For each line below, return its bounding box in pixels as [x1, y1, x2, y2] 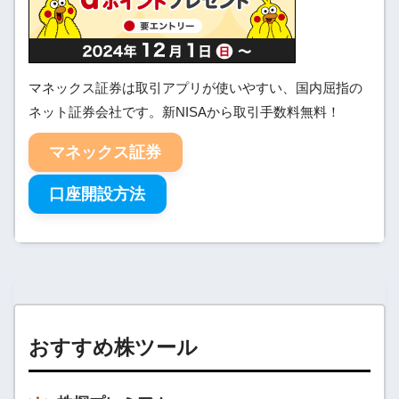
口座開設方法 [49, 185, 146, 204]
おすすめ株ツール [28, 336, 198, 360]
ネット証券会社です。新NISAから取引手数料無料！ [28, 104, 340, 119]
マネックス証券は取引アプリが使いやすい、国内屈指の [28, 80, 362, 95]
